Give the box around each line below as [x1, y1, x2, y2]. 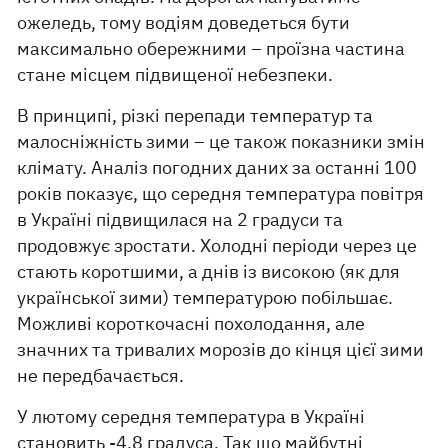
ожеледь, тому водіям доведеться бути [17, 11, 351, 34]
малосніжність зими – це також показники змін [17, 130, 426, 153]
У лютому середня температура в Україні [17, 405, 366, 428]
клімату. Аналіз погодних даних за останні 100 [17, 156, 418, 179]
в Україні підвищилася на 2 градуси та [17, 208, 344, 231]
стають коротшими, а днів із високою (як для [17, 260, 401, 283]
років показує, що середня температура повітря [17, 182, 425, 205]
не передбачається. [17, 364, 185, 387]
